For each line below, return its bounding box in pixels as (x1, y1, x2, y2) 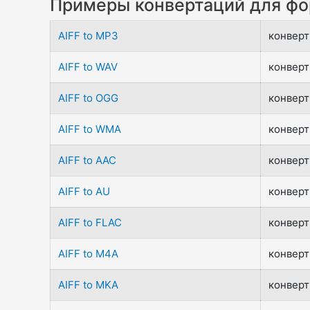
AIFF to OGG (58, 91, 119, 104)
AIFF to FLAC (58, 216, 122, 229)
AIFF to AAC (58, 154, 117, 167)
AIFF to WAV (58, 60, 118, 73)
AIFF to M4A (58, 247, 119, 260)
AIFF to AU (58, 185, 111, 198)
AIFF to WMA (58, 122, 122, 136)
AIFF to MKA (58, 278, 119, 291)
